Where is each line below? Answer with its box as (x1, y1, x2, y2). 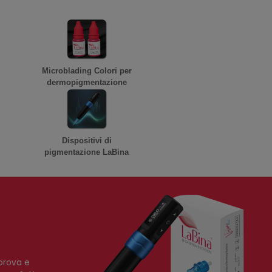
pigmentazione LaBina (44, 148, 129, 157)
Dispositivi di (61, 136, 112, 145)
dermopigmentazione (46, 78, 127, 87)
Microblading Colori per (41, 66, 132, 75)
